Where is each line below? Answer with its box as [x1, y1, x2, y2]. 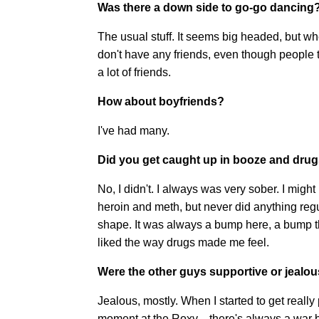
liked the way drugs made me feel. [98, 236, 269, 249]
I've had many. [98, 124, 169, 137]
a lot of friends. [98, 66, 171, 78]
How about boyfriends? [98, 95, 224, 108]
